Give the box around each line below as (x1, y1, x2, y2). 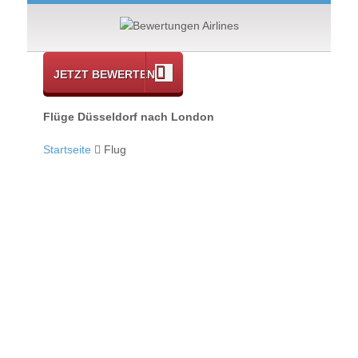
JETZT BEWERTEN (54, 68, 155, 81)
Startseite (43, 143, 91, 157)
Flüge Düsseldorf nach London (43, 109, 214, 123)
